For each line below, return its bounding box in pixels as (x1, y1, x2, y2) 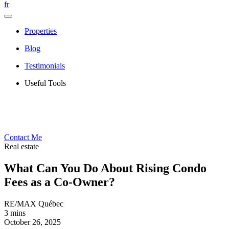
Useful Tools (25, 79, 66, 87)
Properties (25, 27, 57, 35)
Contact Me (4, 133, 42, 142)
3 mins (4, 208, 26, 217)
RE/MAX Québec (4, 199, 63, 208)
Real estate (4, 142, 39, 151)
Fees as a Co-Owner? (4, 175, 115, 189)
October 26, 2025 (4, 217, 61, 226)
